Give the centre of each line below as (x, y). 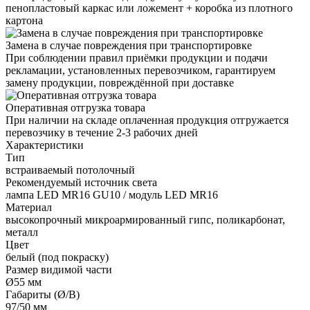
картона (24, 20)
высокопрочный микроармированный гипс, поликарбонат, (145, 219)
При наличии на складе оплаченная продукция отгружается (147, 120)
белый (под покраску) (57, 257)
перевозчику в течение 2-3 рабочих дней (102, 132)
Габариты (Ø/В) (43, 294)
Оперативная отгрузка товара (75, 107)
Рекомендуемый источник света (81, 182)
